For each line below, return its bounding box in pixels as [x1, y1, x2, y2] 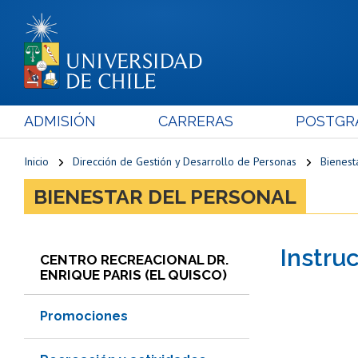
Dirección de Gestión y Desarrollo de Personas [73, 153, 296, 169]
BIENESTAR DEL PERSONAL [34, 184, 296, 209]
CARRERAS [157, 112, 233, 129]
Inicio [24, 153, 49, 169]
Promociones [40, 308, 128, 324]
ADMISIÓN [24, 112, 96, 129]
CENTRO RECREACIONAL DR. [40, 251, 229, 268]
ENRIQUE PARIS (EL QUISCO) [40, 266, 227, 283]
